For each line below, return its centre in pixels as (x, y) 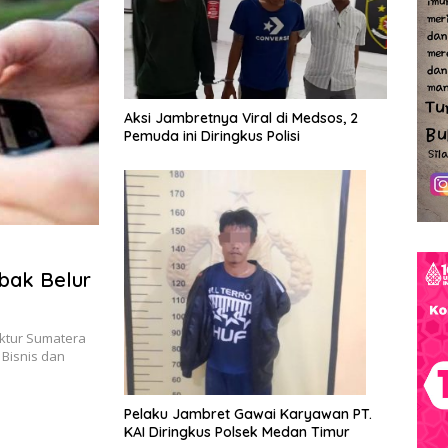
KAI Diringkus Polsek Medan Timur (237, 432)
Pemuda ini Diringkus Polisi (216, 136)
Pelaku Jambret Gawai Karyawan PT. (248, 414)
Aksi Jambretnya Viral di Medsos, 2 (241, 118)
